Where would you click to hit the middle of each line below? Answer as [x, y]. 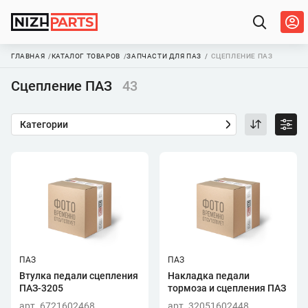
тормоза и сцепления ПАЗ [227, 288]
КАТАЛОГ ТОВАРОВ [86, 56]
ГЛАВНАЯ [28, 56]
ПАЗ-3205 [41, 288]
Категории [44, 124]
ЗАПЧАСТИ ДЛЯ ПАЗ [164, 56]
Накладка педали [209, 276]
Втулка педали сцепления [79, 276]
